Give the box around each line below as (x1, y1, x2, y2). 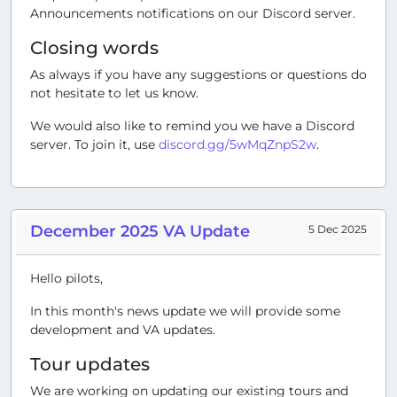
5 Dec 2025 (308, 222, 367, 236)
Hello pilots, (30, 269, 103, 286)
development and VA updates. (30, 321, 215, 338)
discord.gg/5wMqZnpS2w (159, 136, 316, 152)
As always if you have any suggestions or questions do (30, 66, 367, 82)
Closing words (30, 36, 159, 58)
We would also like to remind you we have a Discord (30, 117, 354, 134)
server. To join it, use (30, 136, 159, 152)
